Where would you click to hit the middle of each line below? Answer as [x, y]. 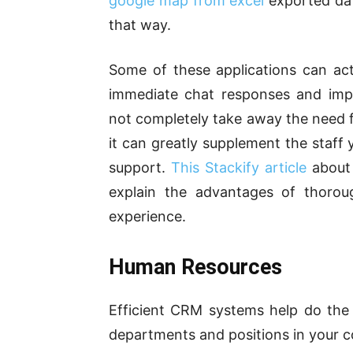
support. [140, 167]
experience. [147, 216]
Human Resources [195, 267]
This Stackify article [239, 167]
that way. [140, 24]
